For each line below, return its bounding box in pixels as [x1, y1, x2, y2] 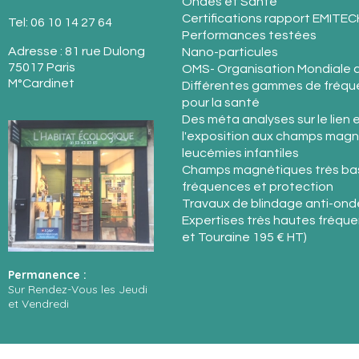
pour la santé [181, 96, 260, 110]
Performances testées [181, 29, 317, 42]
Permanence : [8, 267, 87, 282]
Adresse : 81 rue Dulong [8, 45, 145, 58]
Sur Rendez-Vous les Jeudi [8, 281, 147, 296]
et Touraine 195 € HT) [181, 231, 307, 244]
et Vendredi [8, 296, 69, 311]
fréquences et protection [181, 180, 333, 194]
